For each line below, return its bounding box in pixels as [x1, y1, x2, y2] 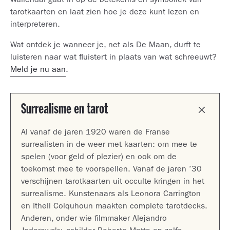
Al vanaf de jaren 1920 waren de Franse [21, 129, 170, 137]
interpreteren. [10, 21, 60, 29]
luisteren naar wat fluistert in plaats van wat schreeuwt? [10, 54, 217, 62]
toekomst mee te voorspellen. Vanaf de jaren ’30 [21, 166, 202, 174]
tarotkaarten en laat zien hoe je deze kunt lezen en [10, 9, 199, 17]
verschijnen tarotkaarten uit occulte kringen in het [21, 178, 204, 186]
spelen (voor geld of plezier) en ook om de [21, 154, 177, 162]
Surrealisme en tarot [21, 103, 108, 117]
